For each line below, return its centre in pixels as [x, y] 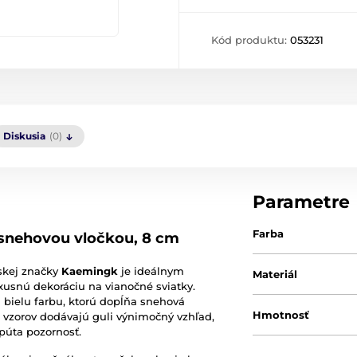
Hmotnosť [281, 315]
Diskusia [24, 136]
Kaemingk [90, 271]
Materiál [275, 274]
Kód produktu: [251, 40]
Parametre [302, 202]
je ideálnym [151, 271]
